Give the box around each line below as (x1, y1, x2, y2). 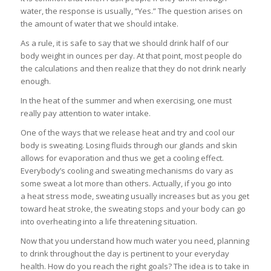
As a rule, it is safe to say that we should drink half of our (20, 38, 229, 49)
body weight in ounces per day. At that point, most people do (20, 50, 242, 62)
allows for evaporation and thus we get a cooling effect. (20, 152, 224, 164)
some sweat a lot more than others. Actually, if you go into (20, 178, 232, 189)
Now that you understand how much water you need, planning (20, 235, 249, 247)
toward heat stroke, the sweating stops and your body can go (20, 203, 246, 215)
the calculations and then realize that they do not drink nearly (20, 63, 246, 74)
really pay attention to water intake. (20, 108, 151, 119)
